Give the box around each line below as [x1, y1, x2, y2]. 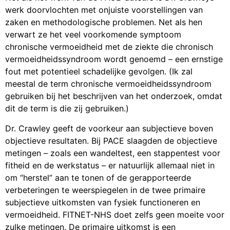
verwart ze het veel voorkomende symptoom [5, 29, 181, 40]
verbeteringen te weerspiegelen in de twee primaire [5, 184, 205, 195]
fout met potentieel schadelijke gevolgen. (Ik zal [5, 66, 193, 77]
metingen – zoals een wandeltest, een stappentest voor [5, 147, 220, 158]
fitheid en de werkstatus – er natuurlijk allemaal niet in [5, 160, 215, 170]
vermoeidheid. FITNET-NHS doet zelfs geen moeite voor [5, 209, 224, 220]
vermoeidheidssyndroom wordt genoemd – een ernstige [5, 54, 223, 65]
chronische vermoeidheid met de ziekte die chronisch [5, 42, 213, 52]
